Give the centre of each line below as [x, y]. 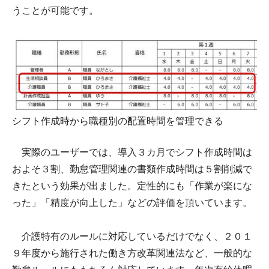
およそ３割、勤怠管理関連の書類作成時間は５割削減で [132, 169]
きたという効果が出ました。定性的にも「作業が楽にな [132, 186]
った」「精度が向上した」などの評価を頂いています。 [132, 203]
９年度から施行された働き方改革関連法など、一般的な [132, 253]
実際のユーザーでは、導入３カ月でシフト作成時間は [132, 153]
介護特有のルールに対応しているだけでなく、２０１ [132, 237]
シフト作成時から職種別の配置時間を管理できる [118, 121]
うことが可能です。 [55, 11]
